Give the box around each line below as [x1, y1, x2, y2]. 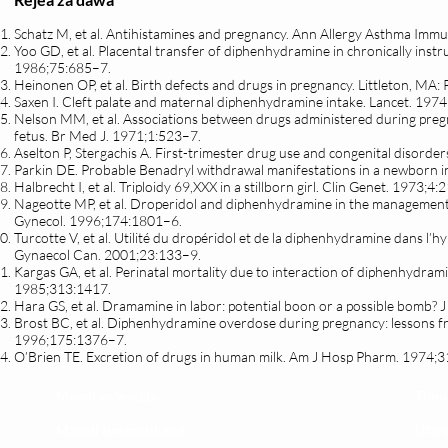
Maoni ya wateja [56, 387, 157, 404]
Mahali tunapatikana [56, 421, 184, 438]
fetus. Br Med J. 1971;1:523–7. [14, 127, 201, 144]
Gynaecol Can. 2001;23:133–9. [14, 246, 201, 263]
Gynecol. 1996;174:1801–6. [14, 212, 182, 229]
